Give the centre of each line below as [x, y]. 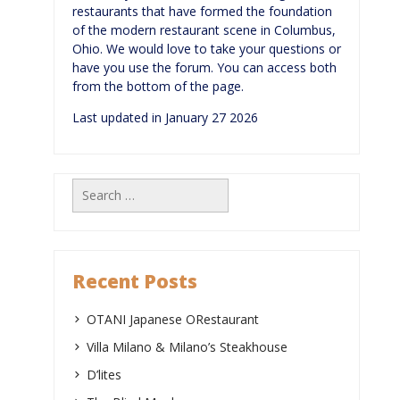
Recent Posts [135, 282]
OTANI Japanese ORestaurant [173, 319]
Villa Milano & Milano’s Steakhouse [187, 346]
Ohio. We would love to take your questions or [207, 48]
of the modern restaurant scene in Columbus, [204, 29]
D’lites [104, 374]
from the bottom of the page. [158, 86]
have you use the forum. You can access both [204, 67]
